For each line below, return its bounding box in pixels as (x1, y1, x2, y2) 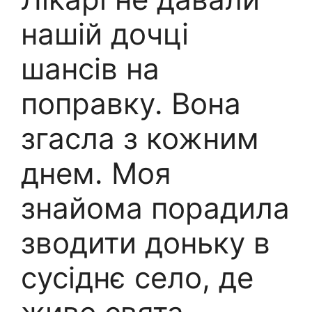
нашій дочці (21, 16, 189, 52)
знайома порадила (21, 190, 290, 226)
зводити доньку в (21, 225, 270, 261)
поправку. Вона (21, 86, 241, 122)
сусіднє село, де (21, 260, 253, 296)
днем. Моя (21, 155, 171, 192)
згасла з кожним (21, 120, 259, 157)
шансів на (21, 51, 159, 87)
